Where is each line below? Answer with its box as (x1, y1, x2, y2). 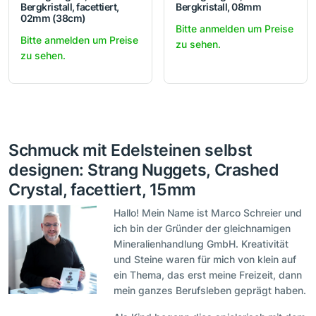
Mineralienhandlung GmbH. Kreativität (114, 238, 289, 250)
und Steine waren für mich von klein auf (114, 253, 297, 266)
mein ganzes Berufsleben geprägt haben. (114, 284, 307, 297)
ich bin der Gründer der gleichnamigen (114, 222, 291, 235)
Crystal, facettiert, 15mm (8, 179, 197, 200)
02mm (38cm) (20, 12, 86, 25)
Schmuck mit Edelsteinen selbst (8, 140, 253, 161)
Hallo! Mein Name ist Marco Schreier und (114, 207, 303, 219)
